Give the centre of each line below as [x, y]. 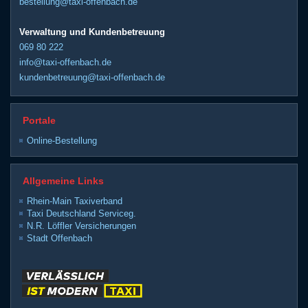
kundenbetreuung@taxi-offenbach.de [92, 78]
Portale [40, 121]
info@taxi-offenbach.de [66, 63]
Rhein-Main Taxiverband [75, 201]
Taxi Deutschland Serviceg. [82, 214]
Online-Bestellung [62, 141]
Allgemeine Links [64, 181]
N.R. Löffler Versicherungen [82, 226]
